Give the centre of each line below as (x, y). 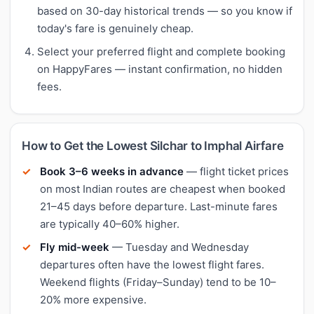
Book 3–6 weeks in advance (112, 171)
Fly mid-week (75, 247)
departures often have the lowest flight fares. (152, 264)
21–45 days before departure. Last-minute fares (159, 206)
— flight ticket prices (236, 171)
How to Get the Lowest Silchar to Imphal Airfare (153, 145)
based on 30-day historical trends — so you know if (165, 11)
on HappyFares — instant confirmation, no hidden (160, 69)
